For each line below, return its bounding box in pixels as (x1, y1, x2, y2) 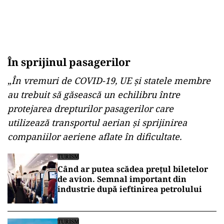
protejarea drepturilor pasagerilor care (7, 102, 173, 114)
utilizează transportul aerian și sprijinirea (7, 116, 187, 128)
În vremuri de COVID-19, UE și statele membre (11, 74, 210, 86)
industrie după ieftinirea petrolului (57, 183, 202, 194)
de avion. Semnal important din (57, 173, 186, 184)
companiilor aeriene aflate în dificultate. (7, 130, 181, 142)
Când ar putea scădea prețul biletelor (57, 163, 208, 174)
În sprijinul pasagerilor (7, 55, 130, 69)
